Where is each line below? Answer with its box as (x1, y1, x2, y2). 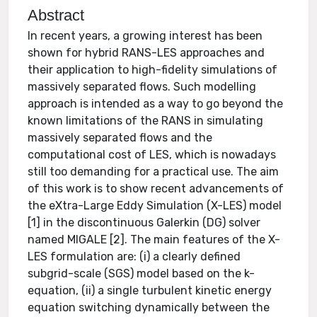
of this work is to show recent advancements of (28, 182, 284, 195)
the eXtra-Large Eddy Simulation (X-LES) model (28, 199, 282, 212)
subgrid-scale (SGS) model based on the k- (28, 267, 255, 280)
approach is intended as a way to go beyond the (28, 97, 284, 110)
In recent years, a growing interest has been (28, 29, 263, 42)
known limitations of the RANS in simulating (28, 114, 264, 127)
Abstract (28, 6, 85, 24)
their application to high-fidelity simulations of (28, 63, 278, 76)
